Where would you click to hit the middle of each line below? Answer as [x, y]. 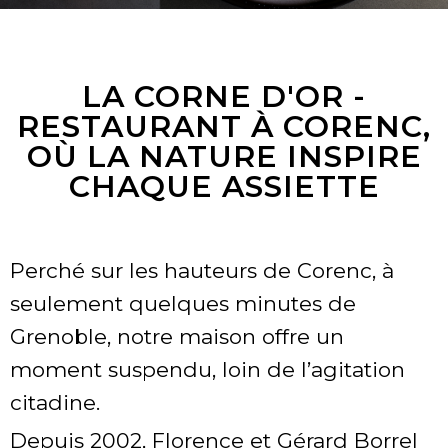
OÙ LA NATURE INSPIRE [224, 157]
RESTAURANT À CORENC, [224, 127]
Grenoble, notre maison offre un [177, 337]
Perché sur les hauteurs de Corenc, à [202, 271]
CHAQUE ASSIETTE [224, 187]
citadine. [55, 403]
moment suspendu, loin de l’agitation [207, 370]
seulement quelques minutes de [183, 304]
